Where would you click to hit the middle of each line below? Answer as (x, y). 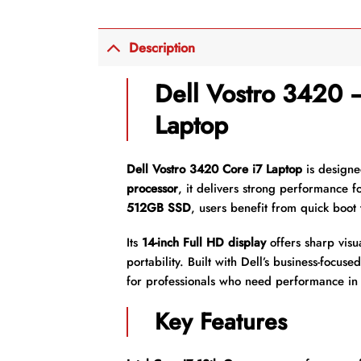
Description (162, 48)
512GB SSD (158, 207)
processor (152, 188)
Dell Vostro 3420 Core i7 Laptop (214, 169)
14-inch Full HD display (203, 243)
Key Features (221, 321)
